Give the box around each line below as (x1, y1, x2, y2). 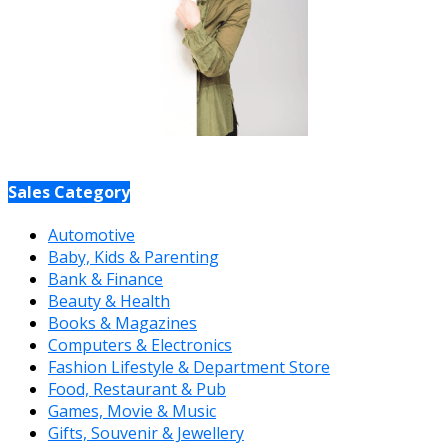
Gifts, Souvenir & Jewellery (48, 421, 244, 444)
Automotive (48, 223, 135, 246)
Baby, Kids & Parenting (48, 245, 219, 268)
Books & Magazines (48, 311, 197, 334)
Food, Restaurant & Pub (48, 377, 226, 400)
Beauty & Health (48, 289, 170, 312)
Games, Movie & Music (48, 399, 216, 422)
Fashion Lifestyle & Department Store (48, 355, 330, 378)
